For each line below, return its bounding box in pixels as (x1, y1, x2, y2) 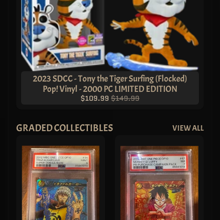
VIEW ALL (172, 123, 204, 133)
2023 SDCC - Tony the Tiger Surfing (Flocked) (33, 73, 187, 84)
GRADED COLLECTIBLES (16, 121, 113, 134)
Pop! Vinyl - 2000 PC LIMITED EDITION (43, 83, 177, 94)
